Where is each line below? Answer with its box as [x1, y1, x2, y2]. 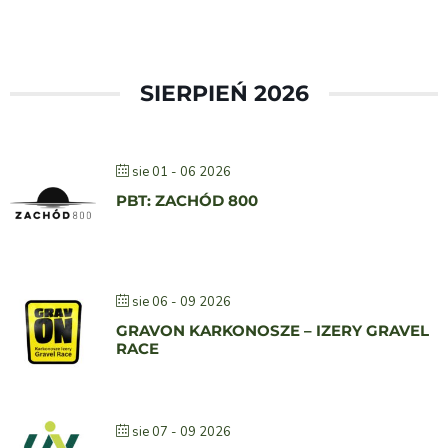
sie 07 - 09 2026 [132, 423, 231, 442]
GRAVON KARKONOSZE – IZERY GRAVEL [116, 321, 429, 341]
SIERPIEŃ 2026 [139, 80, 309, 108]
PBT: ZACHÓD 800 [116, 191, 258, 211]
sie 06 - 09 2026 [132, 293, 231, 312]
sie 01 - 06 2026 [132, 163, 231, 182]
